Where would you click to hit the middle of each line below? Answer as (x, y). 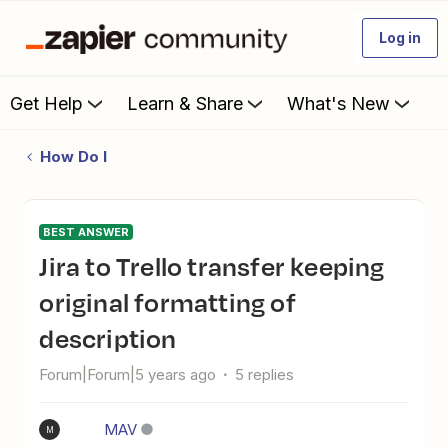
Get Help (46, 103)
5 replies (265, 374)
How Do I (73, 156)
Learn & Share (185, 103)
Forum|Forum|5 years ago (128, 374)
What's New (338, 103)
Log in (400, 37)
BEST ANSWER (86, 232)
